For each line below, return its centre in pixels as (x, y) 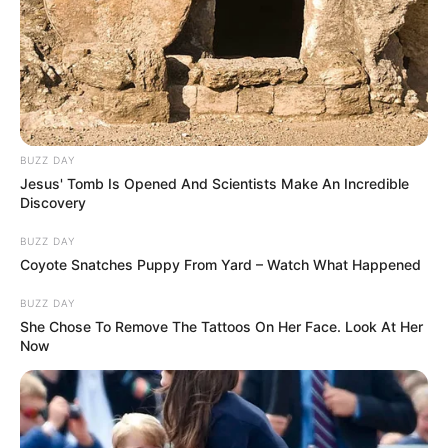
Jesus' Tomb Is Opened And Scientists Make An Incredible (214, 183)
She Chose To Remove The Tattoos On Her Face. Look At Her (221, 326)
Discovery (53, 202)
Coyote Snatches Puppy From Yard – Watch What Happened (220, 264)
